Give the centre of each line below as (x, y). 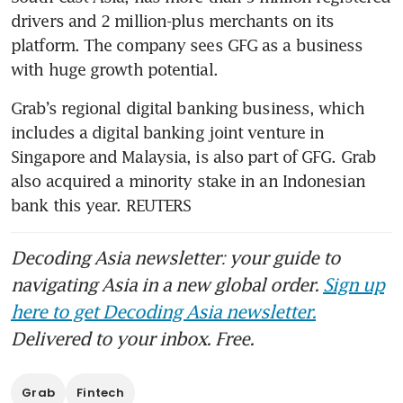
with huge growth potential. (114, 69)
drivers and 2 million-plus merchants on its (173, 20)
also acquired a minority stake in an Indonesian (188, 180)
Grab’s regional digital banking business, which (188, 107)
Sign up (354, 284)
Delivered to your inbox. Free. (132, 338)
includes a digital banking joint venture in (168, 132)
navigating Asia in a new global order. (167, 284)
